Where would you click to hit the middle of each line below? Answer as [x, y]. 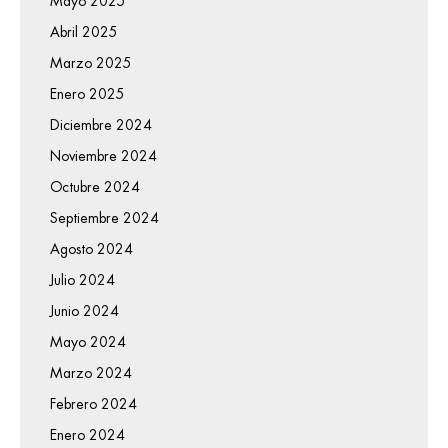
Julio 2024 [82, 280]
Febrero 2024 [93, 404]
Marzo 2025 [91, 63]
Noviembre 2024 [103, 156]
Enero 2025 [87, 94]
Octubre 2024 [95, 187]
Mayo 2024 [88, 342]
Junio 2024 [84, 311]
